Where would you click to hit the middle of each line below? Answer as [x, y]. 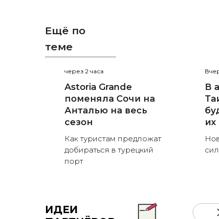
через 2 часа [84, 71]
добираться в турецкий [109, 150]
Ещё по [65, 31]
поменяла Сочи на [110, 99]
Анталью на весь [106, 111]
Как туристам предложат [113, 139]
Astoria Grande [98, 87]
